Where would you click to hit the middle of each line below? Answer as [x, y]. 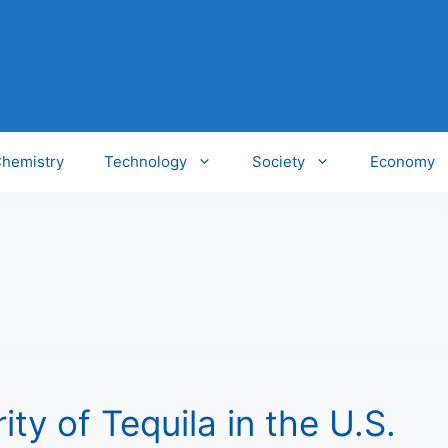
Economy [402, 161]
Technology [145, 161]
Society [278, 161]
